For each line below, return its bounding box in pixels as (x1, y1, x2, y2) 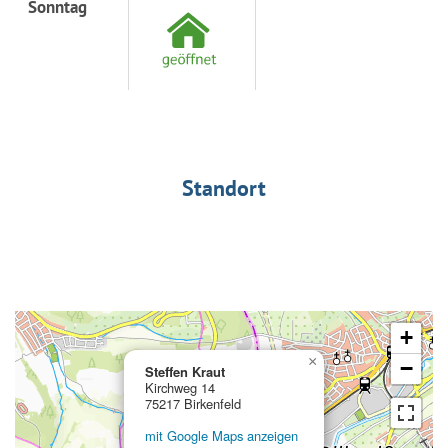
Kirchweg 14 (145, 377, 215, 397)
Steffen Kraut (145, 361, 225, 381)
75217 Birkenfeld (145, 393, 241, 413)
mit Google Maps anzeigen (145, 425, 298, 445)
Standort (182, 173, 266, 202)
